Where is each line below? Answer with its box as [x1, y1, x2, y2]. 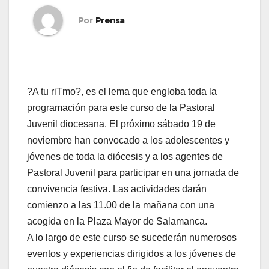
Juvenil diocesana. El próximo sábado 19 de [27, 119, 216, 130]
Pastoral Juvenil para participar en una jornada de [27, 168, 239, 178]
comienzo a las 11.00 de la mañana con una [27, 200, 214, 211]
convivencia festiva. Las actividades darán [27, 184, 207, 195]
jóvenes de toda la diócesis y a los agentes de [27, 151, 223, 162]
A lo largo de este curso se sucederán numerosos [27, 232, 237, 243]
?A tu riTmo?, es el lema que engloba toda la [27, 86, 217, 97]
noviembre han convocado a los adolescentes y [27, 135, 229, 146]
